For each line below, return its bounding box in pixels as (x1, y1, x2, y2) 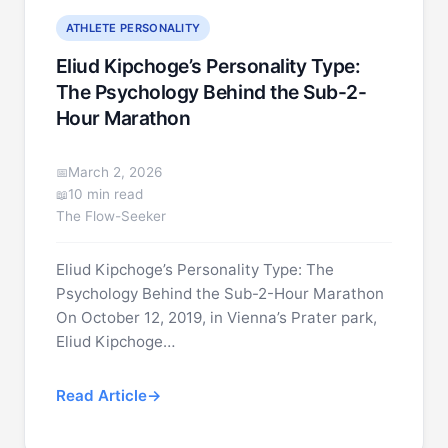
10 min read (67, 186, 143, 202)
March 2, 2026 (67, 164, 162, 180)
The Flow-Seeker (55, 208, 166, 224)
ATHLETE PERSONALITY (65, 21, 201, 35)
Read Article (55, 386, 147, 405)
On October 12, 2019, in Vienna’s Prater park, (55, 308, 377, 327)
